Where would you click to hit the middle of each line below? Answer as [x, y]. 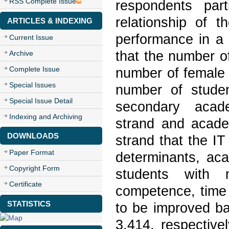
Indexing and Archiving [46, 117]
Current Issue [31, 37]
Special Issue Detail [41, 101]
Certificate [26, 184]
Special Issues [32, 85]
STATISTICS [29, 204]
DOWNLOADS [33, 136]
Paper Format [32, 152]
